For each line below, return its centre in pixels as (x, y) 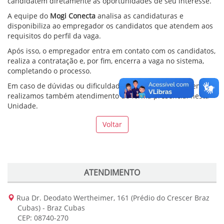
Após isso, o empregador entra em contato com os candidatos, (111, 51)
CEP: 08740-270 (43, 218)
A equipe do (29, 16)
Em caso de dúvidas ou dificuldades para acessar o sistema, (108, 86)
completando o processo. (50, 71)
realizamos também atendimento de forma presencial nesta (108, 96)
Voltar (112, 124)
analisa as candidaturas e (139, 16)
